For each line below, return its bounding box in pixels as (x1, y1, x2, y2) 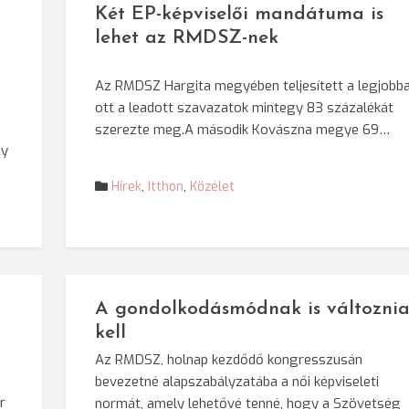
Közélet (190, 177, 236, 195)
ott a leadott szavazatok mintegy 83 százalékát (95, 99, 394, 117)
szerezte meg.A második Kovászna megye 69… (95, 121, 391, 139)
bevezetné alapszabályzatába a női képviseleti (95, 372, 380, 391)
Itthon (148, 177, 184, 195)
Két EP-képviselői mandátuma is (95, 4, 384, 24)
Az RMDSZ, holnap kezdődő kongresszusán (95, 351, 363, 369)
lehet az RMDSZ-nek (95, 27, 279, 47)
